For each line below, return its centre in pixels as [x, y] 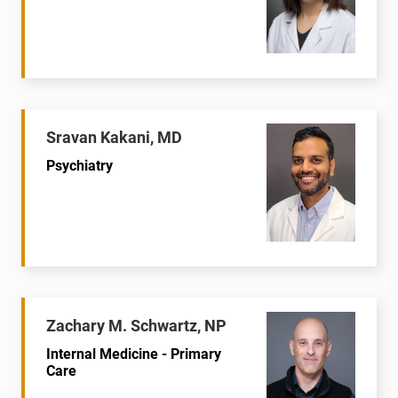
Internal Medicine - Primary [134, 354]
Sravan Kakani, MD [114, 137]
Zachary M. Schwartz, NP [136, 326]
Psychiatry [80, 165]
